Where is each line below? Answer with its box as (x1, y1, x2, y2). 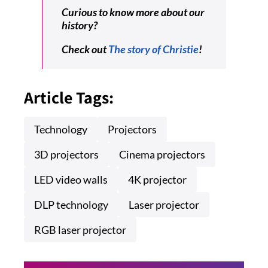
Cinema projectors (119, 148, 205, 162)
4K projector (128, 173, 187, 187)
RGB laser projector (34, 223, 126, 237)
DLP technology (34, 198, 108, 212)
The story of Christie (108, 42, 199, 56)
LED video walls (34, 173, 108, 187)
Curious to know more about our (62, 5, 205, 19)
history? (62, 19, 98, 32)
